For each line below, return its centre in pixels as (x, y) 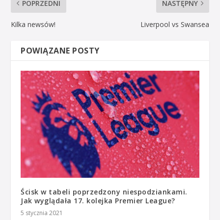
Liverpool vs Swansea (175, 25)
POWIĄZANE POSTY (60, 51)
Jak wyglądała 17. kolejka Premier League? (98, 201)
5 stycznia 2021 (42, 213)
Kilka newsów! (33, 25)
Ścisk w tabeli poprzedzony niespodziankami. (104, 192)
